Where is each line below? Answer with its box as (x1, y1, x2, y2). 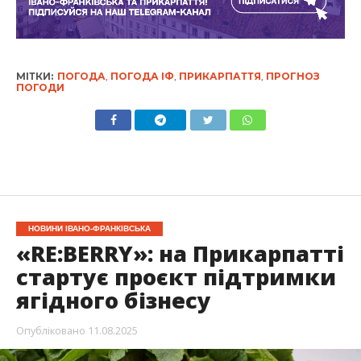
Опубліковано (15, 323, 85, 338)
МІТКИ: (15, 70, 53, 82)
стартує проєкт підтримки (15, 262, 336, 292)
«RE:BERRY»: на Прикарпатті (15, 239, 344, 268)
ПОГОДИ (15, 81, 64, 93)
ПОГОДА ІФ (110, 70, 174, 82)
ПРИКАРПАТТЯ (178, 70, 261, 82)
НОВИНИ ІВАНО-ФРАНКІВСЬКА (27, 224, 151, 233)
